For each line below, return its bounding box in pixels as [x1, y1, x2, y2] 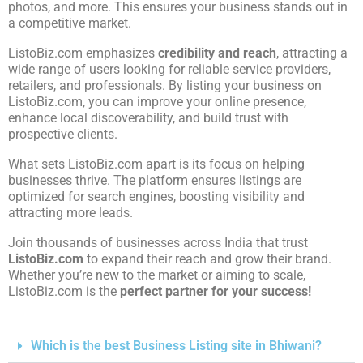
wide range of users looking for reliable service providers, [8, 62, 331, 78]
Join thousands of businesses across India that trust [8, 235, 308, 251]
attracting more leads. [8, 205, 133, 221]
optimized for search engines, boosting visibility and [8, 189, 305, 205]
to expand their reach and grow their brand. [83, 251, 331, 267]
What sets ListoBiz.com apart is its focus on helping [8, 156, 305, 173]
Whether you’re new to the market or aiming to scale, [8, 267, 305, 284]
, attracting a [276, 45, 348, 62]
